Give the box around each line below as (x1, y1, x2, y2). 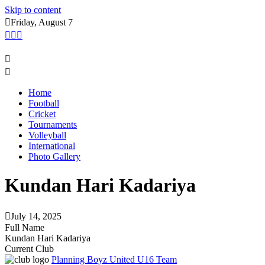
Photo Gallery (28, 151, 80, 161)
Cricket (28, 109, 56, 119)
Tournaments (28, 119, 77, 130)
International (28, 141, 75, 151)
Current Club (5, 243, 54, 254)
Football (28, 98, 59, 108)
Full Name (5, 222, 44, 232)
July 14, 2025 (11, 211, 62, 221)
